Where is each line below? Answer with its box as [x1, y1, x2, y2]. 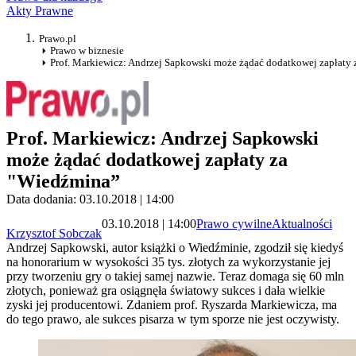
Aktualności [272, 216, 332, 230]
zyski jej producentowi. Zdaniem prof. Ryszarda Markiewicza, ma [6, 298, 337, 312]
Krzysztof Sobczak [6, 226, 102, 241]
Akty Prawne [6, 4, 73, 18]
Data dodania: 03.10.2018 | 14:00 [6, 192, 174, 207]
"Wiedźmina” [6, 171, 120, 192]
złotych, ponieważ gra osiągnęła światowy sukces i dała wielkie [6, 284, 325, 298]
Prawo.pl [39, 33, 76, 45]
